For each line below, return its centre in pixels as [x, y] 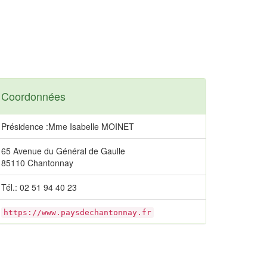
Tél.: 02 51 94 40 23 [39, 187]
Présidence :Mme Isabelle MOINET [68, 126]
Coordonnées [33, 96]
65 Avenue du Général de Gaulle [63, 151]
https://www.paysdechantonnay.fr [77, 212]
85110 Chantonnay [37, 163]
